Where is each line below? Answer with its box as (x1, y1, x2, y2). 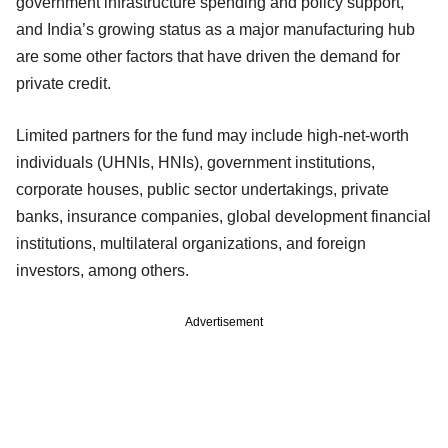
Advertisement (185, 314, 263, 329)
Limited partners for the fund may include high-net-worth (16, 126, 409, 144)
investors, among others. (16, 261, 193, 279)
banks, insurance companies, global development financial (16, 207, 431, 225)
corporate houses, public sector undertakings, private (16, 180, 389, 198)
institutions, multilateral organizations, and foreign (16, 234, 366, 252)
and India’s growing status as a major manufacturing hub (16, 20, 415, 38)
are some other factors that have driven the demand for (16, 47, 400, 65)
